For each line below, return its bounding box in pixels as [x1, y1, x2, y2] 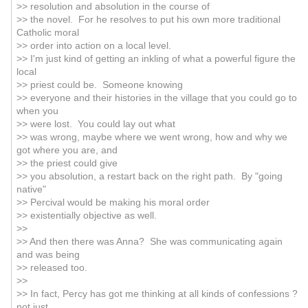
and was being [16, 249, 80, 260]
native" [16, 184, 46, 195]
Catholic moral [16, 27, 79, 38]
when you [16, 105, 58, 116]
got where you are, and [16, 144, 118, 155]
